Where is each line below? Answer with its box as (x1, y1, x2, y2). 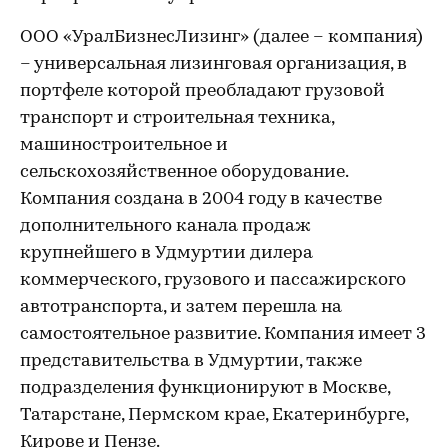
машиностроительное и (20, 136, 228, 155)
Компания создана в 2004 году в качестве (20, 190, 382, 209)
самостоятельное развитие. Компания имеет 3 (20, 325, 426, 344)
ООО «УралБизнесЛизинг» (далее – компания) (20, 28, 423, 47)
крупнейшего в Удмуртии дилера (20, 244, 313, 263)
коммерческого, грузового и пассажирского (20, 271, 406, 290)
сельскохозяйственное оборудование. (20, 163, 348, 182)
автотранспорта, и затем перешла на (20, 298, 342, 317)
